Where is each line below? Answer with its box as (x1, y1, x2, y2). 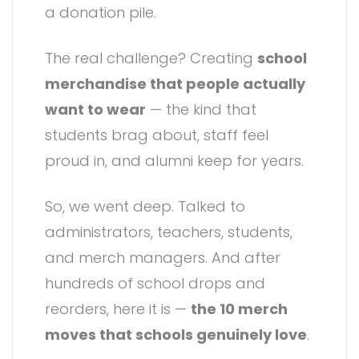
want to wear (45, 99, 146, 119)
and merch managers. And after (45, 247, 280, 268)
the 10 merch (191, 298, 288, 319)
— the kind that (146, 99, 256, 119)
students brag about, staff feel (45, 124, 268, 145)
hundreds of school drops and (45, 272, 265, 293)
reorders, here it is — (45, 298, 191, 319)
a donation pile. (45, 2, 156, 22)
